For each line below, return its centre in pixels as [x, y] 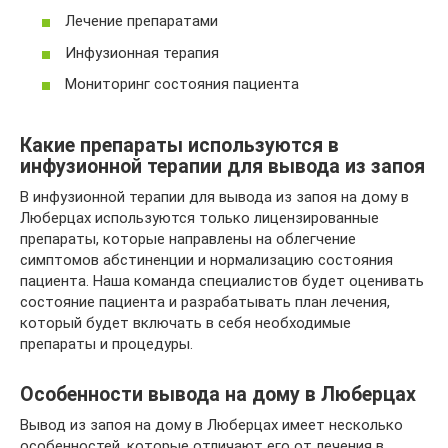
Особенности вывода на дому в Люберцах [218, 394]
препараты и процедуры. [106, 343]
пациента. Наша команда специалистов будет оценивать [222, 280]
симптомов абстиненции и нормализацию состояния [206, 259]
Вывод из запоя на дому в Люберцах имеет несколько [211, 424]
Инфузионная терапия [142, 52]
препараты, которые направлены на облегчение [188, 238]
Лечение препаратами [141, 21]
